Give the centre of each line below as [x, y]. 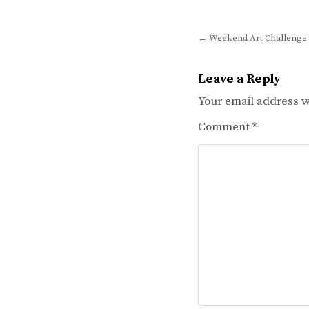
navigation [246, 59]
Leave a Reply [239, 79]
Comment [225, 127]
